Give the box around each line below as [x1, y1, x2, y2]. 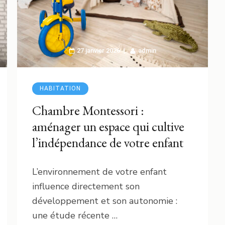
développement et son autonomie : [32, 194, 177, 207]
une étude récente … [32, 209, 118, 221]
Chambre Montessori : [32, 101, 144, 119]
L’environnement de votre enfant [32, 165, 167, 178]
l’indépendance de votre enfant [32, 134, 183, 151]
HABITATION [40, 84, 81, 92]
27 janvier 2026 [77, 46, 120, 54]
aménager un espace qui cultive [32, 118, 184, 135]
